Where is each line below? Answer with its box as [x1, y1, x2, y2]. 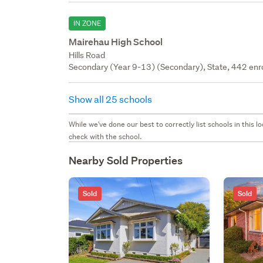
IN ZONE [73, 18, 102, 28]
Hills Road [69, 49, 106, 60]
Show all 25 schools [69, 92, 154, 105]
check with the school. [69, 131, 143, 141]
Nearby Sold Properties [69, 153, 183, 167]
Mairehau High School [69, 35, 163, 48]
